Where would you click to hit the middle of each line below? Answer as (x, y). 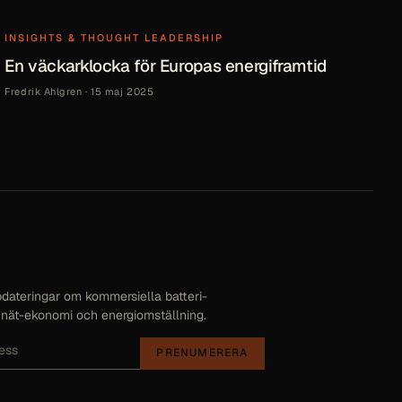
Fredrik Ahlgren (44, 91)
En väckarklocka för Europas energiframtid (166, 66)
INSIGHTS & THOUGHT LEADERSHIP (114, 37)
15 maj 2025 (122, 91)
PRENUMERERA (202, 353)
